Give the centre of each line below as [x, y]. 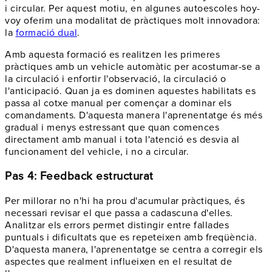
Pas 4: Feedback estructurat [79, 176]
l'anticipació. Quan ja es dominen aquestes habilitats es [130, 91]
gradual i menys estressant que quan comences [112, 128]
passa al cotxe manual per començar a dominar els [118, 104]
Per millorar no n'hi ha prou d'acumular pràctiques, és [125, 201]
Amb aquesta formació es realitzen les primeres [112, 55]
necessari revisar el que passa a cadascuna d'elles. [119, 213]
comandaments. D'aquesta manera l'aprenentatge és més [134, 116]
